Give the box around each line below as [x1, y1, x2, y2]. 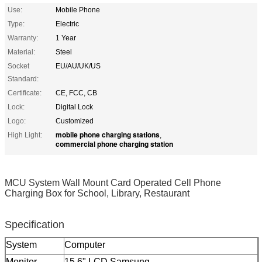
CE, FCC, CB [56, 88, 97, 97]
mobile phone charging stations [56, 129, 160, 140]
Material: [8, 47, 35, 56]
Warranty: [8, 33, 38, 42]
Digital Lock [56, 102, 93, 111]
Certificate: [8, 88, 42, 97]
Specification [5, 218, 64, 230]
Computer [64, 239, 105, 250]
